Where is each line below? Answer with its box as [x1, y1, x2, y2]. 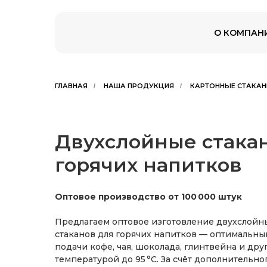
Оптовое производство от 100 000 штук [55, 191, 242, 202]
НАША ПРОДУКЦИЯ [104, 82, 174, 90]
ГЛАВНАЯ [55, 82, 88, 90]
